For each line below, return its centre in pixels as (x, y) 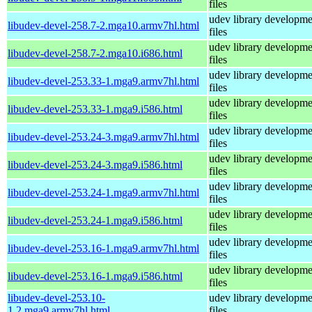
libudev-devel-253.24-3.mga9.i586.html (95, 164)
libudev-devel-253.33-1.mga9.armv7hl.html (103, 81)
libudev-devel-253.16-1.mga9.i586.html (95, 276)
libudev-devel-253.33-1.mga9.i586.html (95, 109)
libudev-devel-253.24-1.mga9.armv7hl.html (103, 192)
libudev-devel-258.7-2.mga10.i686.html (95, 53)
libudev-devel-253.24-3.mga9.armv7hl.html (103, 136)
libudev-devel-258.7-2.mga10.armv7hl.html (103, 25)
